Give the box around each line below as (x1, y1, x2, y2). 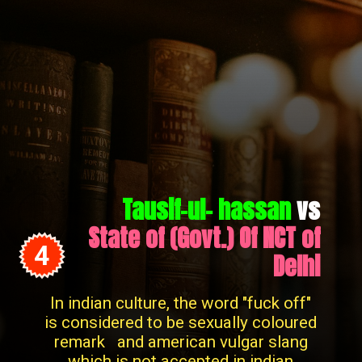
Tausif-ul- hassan (121, 191, 291, 228)
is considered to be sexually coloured (44, 313, 318, 333)
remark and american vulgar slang (53, 332, 308, 352)
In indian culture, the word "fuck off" (50, 293, 312, 314)
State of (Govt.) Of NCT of (87, 219, 320, 256)
